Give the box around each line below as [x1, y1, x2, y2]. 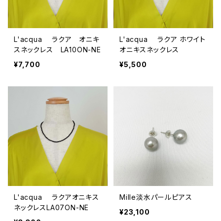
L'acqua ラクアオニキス [14, 192, 99, 201]
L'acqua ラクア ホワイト [119, 35, 206, 43]
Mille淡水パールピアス [119, 192, 192, 201]
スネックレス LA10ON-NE [14, 45, 101, 54]
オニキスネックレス [119, 45, 180, 54]
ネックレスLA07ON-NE [14, 203, 89, 212]
